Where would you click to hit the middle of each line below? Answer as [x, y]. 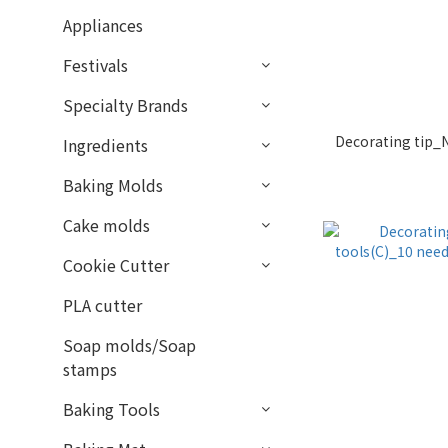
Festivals [95, 65]
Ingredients [105, 145]
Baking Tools [111, 409]
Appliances [103, 25]
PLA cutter [102, 305]
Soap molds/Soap [129, 345]
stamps [90, 369]
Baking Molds [113, 185]
